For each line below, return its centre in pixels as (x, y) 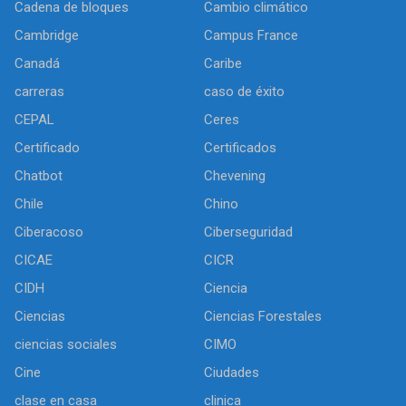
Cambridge (47, 36)
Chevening (235, 176)
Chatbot (39, 176)
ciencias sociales (66, 345)
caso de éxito (244, 92)
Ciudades (232, 373)
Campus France (251, 36)
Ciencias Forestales (263, 317)
